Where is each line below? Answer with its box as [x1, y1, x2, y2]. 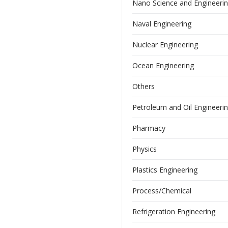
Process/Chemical [132, 186, 191, 195]
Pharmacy [132, 123, 165, 133]
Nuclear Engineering [132, 40, 198, 49]
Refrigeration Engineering [132, 207, 215, 216]
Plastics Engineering [132, 165, 197, 175]
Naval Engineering [132, 19, 191, 28]
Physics [132, 144, 157, 154]
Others [132, 81, 155, 91]
